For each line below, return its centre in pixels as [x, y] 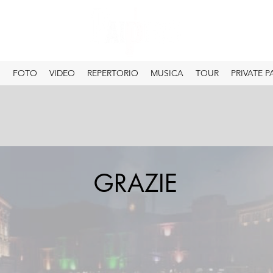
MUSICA [167, 73]
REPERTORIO [113, 73]
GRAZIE [135, 183]
